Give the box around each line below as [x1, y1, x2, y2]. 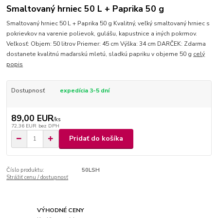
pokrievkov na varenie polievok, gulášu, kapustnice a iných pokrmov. [6, 30, 198, 38]
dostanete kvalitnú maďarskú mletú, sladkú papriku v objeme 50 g [6, 50, 194, 58]
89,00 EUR [11, 112, 54, 124]
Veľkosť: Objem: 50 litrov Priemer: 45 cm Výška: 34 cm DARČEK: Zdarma [6, 40, 206, 48]
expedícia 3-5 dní [59, 87, 109, 95]
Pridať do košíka [69, 134, 123, 144]
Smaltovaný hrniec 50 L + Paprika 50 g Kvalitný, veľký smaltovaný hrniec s [6, 19, 210, 28]
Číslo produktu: [6, 166, 45, 174]
